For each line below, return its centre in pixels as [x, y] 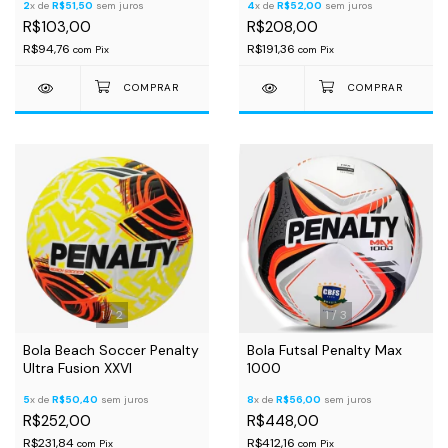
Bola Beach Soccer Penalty [111, 350]
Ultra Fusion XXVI [77, 368]
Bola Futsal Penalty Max [324, 350]
